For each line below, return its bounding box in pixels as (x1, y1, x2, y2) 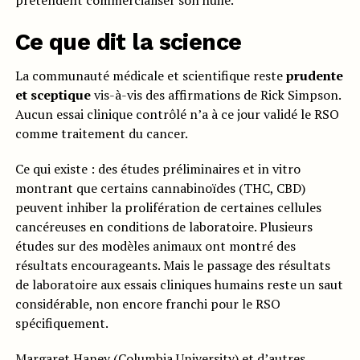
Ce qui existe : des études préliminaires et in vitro (14, 160, 301, 178)
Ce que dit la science (14, 28, 242, 55)
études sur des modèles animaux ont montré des (14, 237, 296, 255)
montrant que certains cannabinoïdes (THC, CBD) (14, 179, 305, 197)
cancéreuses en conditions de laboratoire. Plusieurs (14, 218, 313, 235)
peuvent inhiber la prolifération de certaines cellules (14, 198, 321, 216)
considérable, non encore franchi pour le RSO (14, 295, 280, 313)
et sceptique (14, 86, 91, 104)
